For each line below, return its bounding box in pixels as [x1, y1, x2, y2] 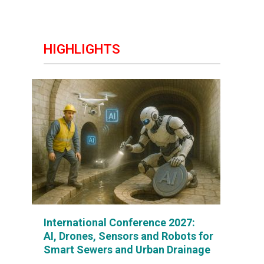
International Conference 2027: [44, 216, 195, 229]
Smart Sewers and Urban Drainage [44, 243, 210, 256]
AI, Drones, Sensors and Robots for [44, 230, 213, 242]
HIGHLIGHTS [44, 42, 120, 57]
